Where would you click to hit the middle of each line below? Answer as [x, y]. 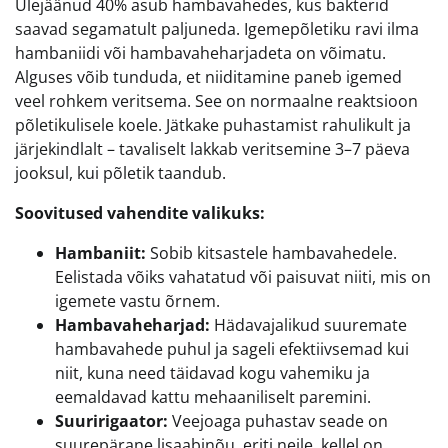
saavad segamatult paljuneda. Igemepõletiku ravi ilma [217, 29]
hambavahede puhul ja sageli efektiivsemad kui [232, 349]
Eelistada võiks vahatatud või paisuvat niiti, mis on [243, 277]
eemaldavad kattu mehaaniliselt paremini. [213, 397]
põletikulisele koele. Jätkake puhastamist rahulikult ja [213, 125]
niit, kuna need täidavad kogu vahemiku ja [212, 373]
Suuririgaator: [111, 421]
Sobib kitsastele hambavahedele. [271, 253]
